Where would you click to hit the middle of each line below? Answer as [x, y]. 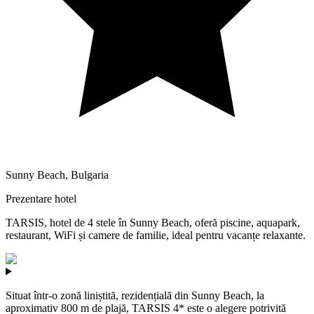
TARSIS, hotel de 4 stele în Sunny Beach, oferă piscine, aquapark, [153, 222]
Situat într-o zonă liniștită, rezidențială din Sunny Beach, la [135, 295]
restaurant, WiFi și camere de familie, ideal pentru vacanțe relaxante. [156, 235]
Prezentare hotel [41, 198]
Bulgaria [90, 175]
